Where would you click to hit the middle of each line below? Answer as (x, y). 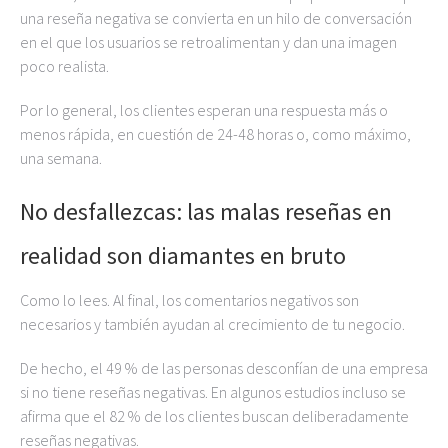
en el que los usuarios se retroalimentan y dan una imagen (208, 42)
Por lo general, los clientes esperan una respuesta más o (204, 110)
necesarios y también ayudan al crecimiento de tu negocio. (212, 324)
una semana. (61, 158)
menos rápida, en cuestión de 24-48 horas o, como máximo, (215, 134)
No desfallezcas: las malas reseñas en (206, 211)
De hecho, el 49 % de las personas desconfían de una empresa (224, 368)
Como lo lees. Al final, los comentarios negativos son (189, 300)
